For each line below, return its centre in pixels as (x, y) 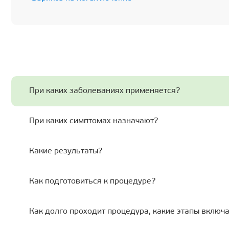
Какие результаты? (66, 152)
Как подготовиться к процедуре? (92, 182)
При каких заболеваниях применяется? (105, 91)
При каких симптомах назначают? (94, 121)
